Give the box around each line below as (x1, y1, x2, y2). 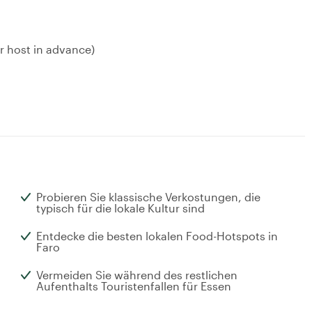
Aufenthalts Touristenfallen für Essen (36, 279, 231, 293)
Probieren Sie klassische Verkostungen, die (36, 190, 260, 204)
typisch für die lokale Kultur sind (36, 201, 205, 215)
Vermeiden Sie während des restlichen (36, 268, 237, 282)
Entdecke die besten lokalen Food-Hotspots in (36, 229, 278, 243)
